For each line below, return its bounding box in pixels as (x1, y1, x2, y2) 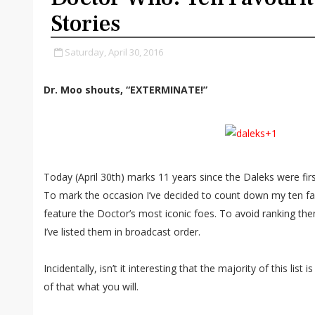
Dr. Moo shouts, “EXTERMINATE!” (44, 83, 207, 96)
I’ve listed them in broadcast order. (44, 225, 200, 238)
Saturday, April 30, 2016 (65, 46, 163, 58)
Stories (51, 8, 120, 39)
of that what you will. (44, 280, 139, 293)
